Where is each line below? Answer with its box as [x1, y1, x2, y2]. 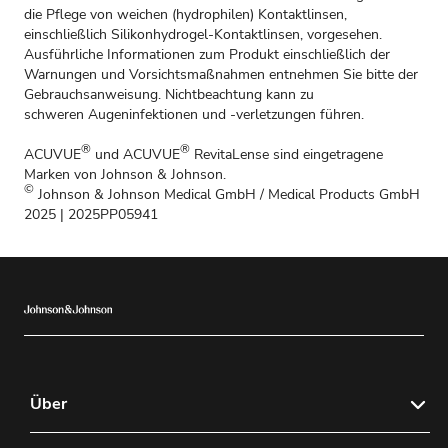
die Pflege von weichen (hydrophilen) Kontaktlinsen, [24, 5, 347, 25]
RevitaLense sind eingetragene [190, 145, 383, 165]
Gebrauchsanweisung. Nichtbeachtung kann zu [24, 85, 314, 105]
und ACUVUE [91, 145, 180, 165]
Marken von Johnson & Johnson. [24, 165, 226, 185]
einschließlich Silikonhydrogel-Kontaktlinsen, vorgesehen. [24, 25, 382, 45]
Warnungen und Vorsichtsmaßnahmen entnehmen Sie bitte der [24, 65, 418, 85]
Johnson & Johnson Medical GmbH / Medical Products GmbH [34, 185, 420, 205]
